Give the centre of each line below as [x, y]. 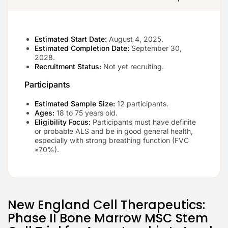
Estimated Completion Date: [82, 48]
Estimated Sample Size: [75, 103]
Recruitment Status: [68, 66]
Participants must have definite [143, 122]
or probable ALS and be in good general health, [114, 131]
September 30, [155, 48]
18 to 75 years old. [86, 112]
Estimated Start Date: [71, 39]
